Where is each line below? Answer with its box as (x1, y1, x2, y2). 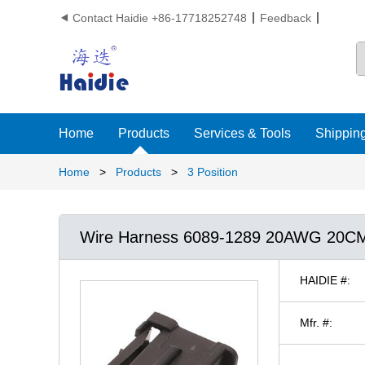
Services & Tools (194, 125, 291, 140)
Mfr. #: (300, 315, 332, 329)
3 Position (187, 165, 238, 178)
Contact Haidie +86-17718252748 (73, 11, 247, 24)
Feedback (260, 11, 311, 24)
